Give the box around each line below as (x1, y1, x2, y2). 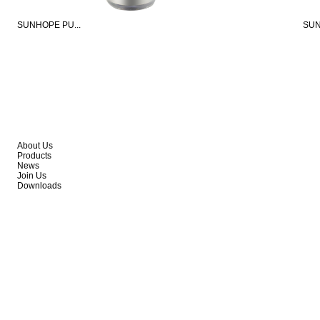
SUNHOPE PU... (17, 20, 81, 30)
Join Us (17, 171, 46, 181)
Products (17, 151, 51, 161)
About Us (17, 141, 53, 151)
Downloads (17, 181, 61, 191)
